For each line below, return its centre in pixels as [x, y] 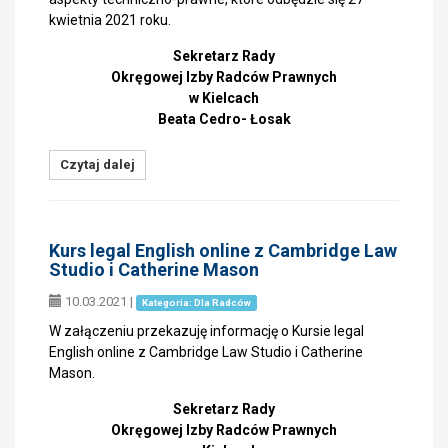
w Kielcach [224, 98]
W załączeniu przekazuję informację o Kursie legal [206, 331]
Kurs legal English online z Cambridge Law [223, 250]
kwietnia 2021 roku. [111, 20]
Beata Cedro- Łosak [224, 119]
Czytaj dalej [97, 164]
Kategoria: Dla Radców [196, 302]
